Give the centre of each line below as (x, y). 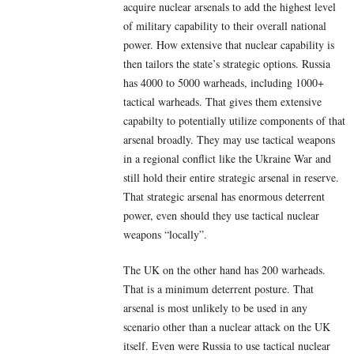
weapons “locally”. (165, 235)
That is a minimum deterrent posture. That (218, 289)
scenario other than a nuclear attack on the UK (227, 327)
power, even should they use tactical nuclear (221, 216)
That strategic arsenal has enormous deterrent (224, 197)
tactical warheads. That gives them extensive (222, 102)
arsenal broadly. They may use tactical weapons (229, 140)
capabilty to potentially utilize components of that (234, 121)
